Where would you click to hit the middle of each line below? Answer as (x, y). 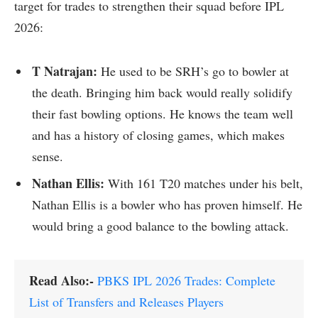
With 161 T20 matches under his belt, (204, 183)
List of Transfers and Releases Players (126, 301)
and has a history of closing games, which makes (158, 135)
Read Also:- (63, 280)
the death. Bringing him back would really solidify (162, 93)
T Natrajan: (65, 71)
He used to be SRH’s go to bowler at (193, 71)
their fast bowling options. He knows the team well (163, 114)
